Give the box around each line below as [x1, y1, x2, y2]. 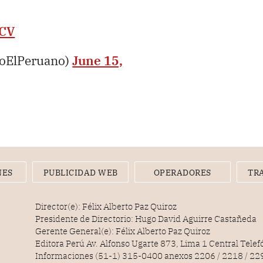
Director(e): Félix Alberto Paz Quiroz [35, 201, 177, 213]
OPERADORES [153, 167, 211, 178]
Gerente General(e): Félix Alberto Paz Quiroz [35, 225, 211, 237]
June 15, [72, 52, 123, 69]
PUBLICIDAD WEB [43, 167, 118, 178]
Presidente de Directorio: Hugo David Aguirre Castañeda [35, 213, 257, 225]
